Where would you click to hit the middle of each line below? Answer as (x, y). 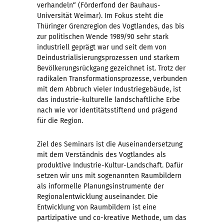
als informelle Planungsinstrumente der (100, 186)
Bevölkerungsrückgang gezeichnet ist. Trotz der (111, 68)
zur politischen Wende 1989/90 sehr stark (103, 37)
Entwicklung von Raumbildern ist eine (97, 207)
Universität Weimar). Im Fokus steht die (100, 16)
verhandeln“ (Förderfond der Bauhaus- (99, 5)
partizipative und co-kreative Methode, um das (112, 218)
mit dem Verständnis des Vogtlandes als (101, 155)
